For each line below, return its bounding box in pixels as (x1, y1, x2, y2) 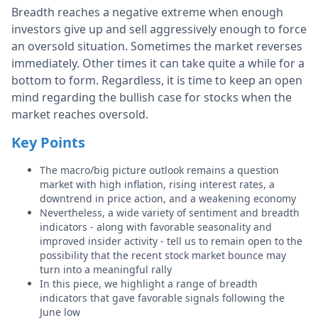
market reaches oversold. (11, 106, 148, 122)
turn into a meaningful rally (40, 263, 172, 276)
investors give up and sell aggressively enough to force (11, 21, 307, 37)
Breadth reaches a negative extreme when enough (11, 4, 283, 20)
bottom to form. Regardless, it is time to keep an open (11, 72, 302, 88)
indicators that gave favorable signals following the (40, 291, 285, 305)
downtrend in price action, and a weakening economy (40, 192, 296, 205)
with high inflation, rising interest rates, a (76, 177, 275, 191)
